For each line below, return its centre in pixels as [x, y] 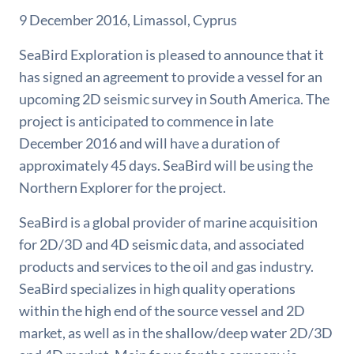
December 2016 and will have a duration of [149, 143]
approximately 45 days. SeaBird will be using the [166, 165]
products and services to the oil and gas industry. [166, 266]
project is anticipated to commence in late [146, 121]
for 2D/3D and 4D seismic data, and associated [162, 244]
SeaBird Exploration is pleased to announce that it [171, 55]
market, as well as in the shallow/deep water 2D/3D [176, 333]
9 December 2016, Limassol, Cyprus [128, 20]
